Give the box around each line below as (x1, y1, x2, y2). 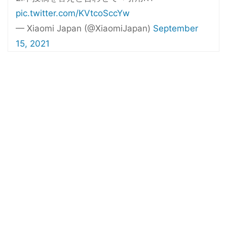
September (153, 23, 198, 33)
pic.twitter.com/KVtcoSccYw (16, 8, 130, 18)
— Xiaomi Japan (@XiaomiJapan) (16, 23, 153, 33)
